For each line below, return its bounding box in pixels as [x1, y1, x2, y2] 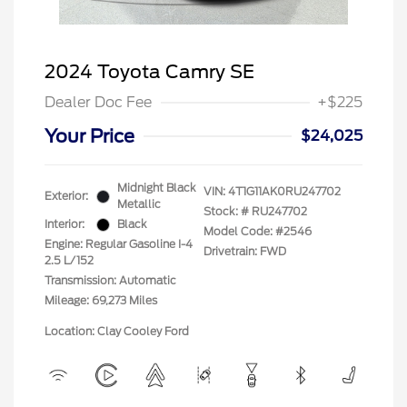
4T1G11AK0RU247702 [228, 184, 341, 199]
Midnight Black [117, 181, 196, 195]
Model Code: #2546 [203, 224, 312, 239]
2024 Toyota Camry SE [45, 61, 254, 84]
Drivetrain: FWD [203, 244, 286, 259]
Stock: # [203, 204, 249, 219]
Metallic [117, 197, 161, 212]
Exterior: [45, 189, 88, 203]
